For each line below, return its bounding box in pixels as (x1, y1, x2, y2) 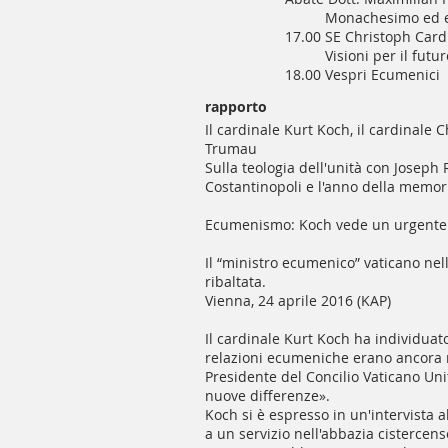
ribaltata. (205, 272, 270, 291)
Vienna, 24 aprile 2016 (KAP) (205, 291, 391, 310)
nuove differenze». (205, 386, 330, 405)
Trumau (205, 139, 257, 158)
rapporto (205, 97, 267, 116)
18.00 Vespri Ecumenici (285, 65, 440, 84)
